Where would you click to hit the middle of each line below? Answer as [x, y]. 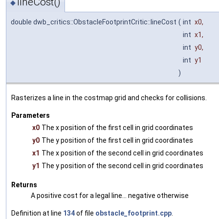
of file [85, 213]
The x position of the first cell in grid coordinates [117, 127]
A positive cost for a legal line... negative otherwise [110, 195]
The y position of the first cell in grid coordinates [117, 140]
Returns [24, 185]
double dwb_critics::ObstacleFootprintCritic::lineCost [94, 22]
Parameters [31, 115]
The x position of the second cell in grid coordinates [122, 153]
